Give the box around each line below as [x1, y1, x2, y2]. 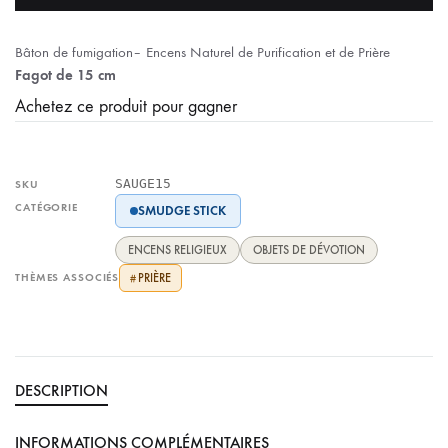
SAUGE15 [115, 176, 171, 191]
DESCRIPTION [15, 381, 108, 400]
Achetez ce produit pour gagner [15, 96, 237, 117]
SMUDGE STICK [138, 203, 226, 218]
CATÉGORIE [15, 201, 78, 214]
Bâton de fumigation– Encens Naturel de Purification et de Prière [15, 43, 390, 61]
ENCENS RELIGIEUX [128, 243, 227, 257]
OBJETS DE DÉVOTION [253, 243, 365, 257]
